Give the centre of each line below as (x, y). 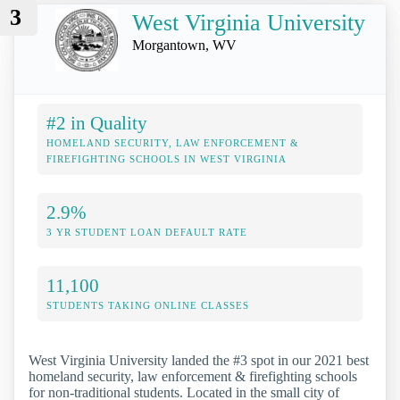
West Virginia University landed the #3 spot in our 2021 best (199, 360)
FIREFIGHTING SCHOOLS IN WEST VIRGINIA (167, 158)
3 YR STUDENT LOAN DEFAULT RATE (147, 232)
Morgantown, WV (184, 45)
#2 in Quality (97, 122)
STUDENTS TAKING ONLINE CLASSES (148, 305)
